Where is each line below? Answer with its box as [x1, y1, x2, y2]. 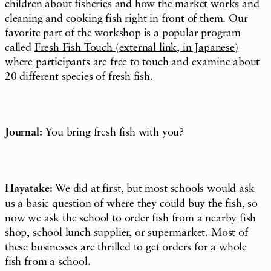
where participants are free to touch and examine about [5, 56, 260, 68]
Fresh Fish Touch [34, 42, 113, 53]
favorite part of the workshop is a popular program [5, 27, 241, 39]
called [5, 42, 34, 53]
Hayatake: [5, 183, 53, 195]
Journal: [5, 126, 42, 139]
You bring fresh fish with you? [42, 126, 184, 138]
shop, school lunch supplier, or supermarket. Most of [5, 227, 248, 238]
